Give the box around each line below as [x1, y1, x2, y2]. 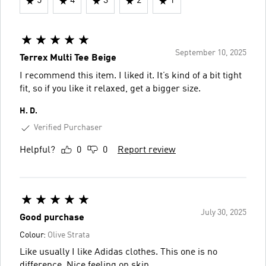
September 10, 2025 [175, 49, 246, 57]
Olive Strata [47, 230, 90, 239]
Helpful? [20, 145, 55, 155]
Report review [118, 145, 176, 155]
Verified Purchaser [34, 123, 102, 132]
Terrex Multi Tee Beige [20, 53, 116, 63]
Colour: [20, 230, 47, 239]
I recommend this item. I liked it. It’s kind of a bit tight [20, 71, 242, 81]
